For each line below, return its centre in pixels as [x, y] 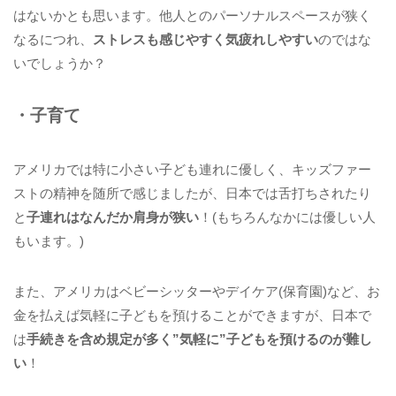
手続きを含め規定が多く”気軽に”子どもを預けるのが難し [199, 339]
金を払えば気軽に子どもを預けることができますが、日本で [192, 315]
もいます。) [49, 241]
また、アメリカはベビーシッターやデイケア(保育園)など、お [197, 291]
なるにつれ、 [53, 39]
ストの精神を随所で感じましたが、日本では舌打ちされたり [192, 194]
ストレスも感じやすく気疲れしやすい [206, 39]
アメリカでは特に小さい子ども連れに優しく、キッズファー [192, 170]
